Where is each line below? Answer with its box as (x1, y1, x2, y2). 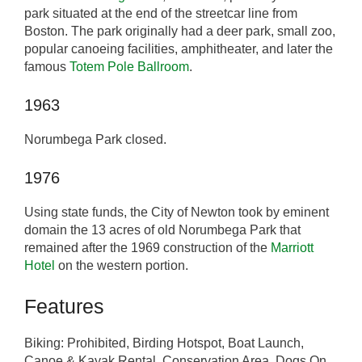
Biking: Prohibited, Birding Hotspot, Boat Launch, (24, 336, 304, 351)
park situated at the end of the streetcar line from (24, 6, 297, 21)
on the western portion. (55, 259, 188, 273)
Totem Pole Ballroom (69, 60, 189, 74)
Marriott (271, 241, 314, 255)
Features (24, 295, 104, 318)
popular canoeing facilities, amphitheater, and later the (24, 42, 333, 57)
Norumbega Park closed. (24, 133, 166, 147)
